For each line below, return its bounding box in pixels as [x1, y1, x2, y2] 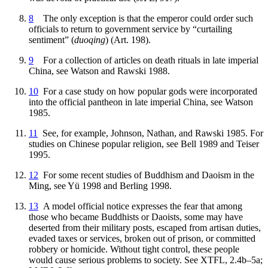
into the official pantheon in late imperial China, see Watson [29, 96, 253, 107]
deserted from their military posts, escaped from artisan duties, [29, 222, 261, 233]
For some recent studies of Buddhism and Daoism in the [38, 169, 254, 180]
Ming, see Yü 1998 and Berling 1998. [29, 180, 172, 191]
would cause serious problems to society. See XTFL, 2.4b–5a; [29, 254, 263, 265]
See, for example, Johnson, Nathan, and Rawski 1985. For [38, 127, 263, 138]
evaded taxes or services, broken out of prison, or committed [29, 233, 255, 243]
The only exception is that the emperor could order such [33, 13, 253, 23]
